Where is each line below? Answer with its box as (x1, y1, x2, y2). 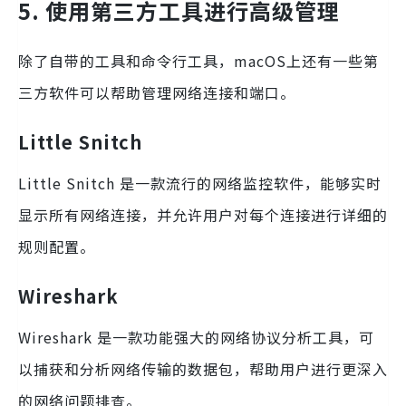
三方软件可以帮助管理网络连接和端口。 (18, 82, 295, 104)
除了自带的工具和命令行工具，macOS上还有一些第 (18, 50, 379, 72)
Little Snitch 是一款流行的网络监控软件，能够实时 (18, 172, 382, 195)
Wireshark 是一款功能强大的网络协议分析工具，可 (18, 326, 374, 349)
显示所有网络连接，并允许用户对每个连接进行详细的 (18, 204, 388, 227)
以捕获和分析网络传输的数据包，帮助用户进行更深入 (18, 358, 388, 381)
